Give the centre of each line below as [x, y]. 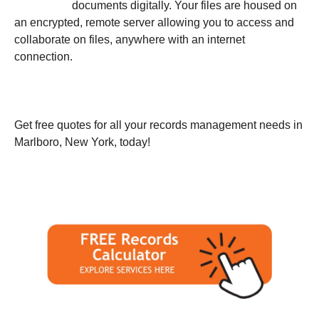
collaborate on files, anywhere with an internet [130, 39]
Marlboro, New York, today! [82, 142]
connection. [43, 56]
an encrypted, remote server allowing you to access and [154, 22]
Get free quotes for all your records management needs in [158, 125]
